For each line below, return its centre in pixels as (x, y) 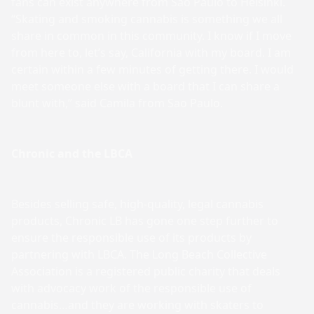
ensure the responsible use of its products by (131, 238)
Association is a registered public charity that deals (146, 271)
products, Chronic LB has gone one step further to (145, 221)
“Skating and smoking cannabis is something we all (147, 19)
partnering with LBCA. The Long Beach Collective (139, 254)
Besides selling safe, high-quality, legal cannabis (137, 204)
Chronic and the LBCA (72, 153)
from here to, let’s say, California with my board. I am (151, 53)
